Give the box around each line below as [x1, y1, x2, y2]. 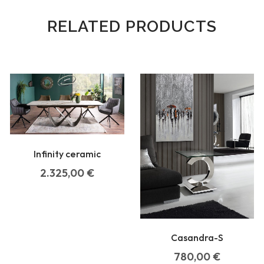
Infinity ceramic [33, 147, 101, 160]
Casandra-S [170, 232, 223, 244]
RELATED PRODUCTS [47, 16, 217, 35]
